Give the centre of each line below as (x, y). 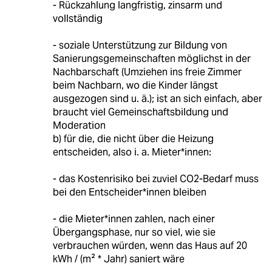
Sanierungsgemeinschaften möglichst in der (151, 59)
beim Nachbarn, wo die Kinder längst (135, 86)
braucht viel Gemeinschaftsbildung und (140, 112)
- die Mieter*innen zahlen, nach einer (134, 219)
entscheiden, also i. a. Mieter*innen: (132, 152)
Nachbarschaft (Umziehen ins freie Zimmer (147, 72)
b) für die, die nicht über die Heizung (133, 139)
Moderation (79, 126)
